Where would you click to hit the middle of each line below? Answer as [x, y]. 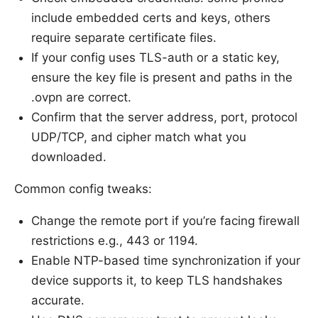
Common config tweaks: [83, 189]
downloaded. [69, 157]
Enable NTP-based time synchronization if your [166, 261]
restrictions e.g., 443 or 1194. [115, 241]
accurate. [58, 301]
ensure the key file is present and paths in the [162, 78]
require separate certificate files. [124, 38]
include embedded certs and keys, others [151, 18]
